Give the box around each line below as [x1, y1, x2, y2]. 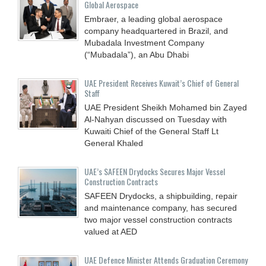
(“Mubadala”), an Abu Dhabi [84, 49, 189, 59]
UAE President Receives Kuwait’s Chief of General [84, 76, 239, 89]
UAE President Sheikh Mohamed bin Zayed [84, 102, 247, 112]
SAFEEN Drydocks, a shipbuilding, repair [84, 191, 237, 201]
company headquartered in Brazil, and [84, 26, 228, 36]
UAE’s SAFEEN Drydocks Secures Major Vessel [84, 164, 225, 178]
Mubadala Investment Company [84, 37, 204, 47]
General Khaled [84, 138, 143, 148]
